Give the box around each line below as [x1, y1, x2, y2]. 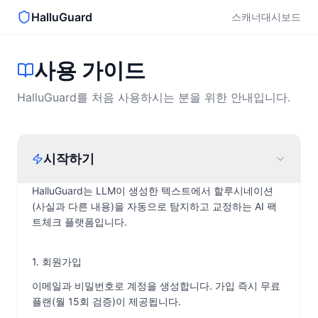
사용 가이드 [34, 57, 146, 83]
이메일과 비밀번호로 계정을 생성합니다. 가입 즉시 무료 [32, 280, 280, 292]
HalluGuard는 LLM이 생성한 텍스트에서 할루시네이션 [32, 185, 273, 197]
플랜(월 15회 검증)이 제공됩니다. [32, 295, 181, 307]
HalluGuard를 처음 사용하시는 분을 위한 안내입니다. [17, 90, 290, 104]
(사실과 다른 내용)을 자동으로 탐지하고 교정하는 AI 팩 [32, 200, 277, 212]
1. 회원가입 [32, 256, 82, 268]
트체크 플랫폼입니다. [32, 216, 127, 228]
